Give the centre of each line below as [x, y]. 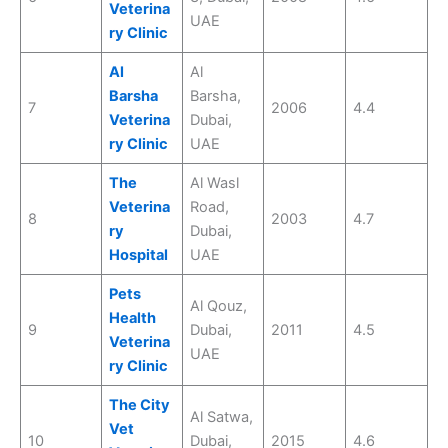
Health [133, 317]
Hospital [139, 254]
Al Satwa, [222, 416]
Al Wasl [215, 182]
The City [140, 404]
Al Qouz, [219, 305]
